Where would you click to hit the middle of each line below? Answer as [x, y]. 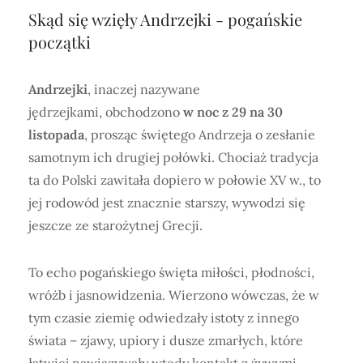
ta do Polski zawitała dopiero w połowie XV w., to [175, 180]
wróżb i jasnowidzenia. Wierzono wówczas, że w [174, 295]
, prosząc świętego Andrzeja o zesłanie [200, 135]
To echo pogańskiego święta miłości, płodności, [171, 273]
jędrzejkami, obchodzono [106, 112]
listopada [56, 135]
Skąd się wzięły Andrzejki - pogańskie [165, 19]
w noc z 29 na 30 [233, 112]
